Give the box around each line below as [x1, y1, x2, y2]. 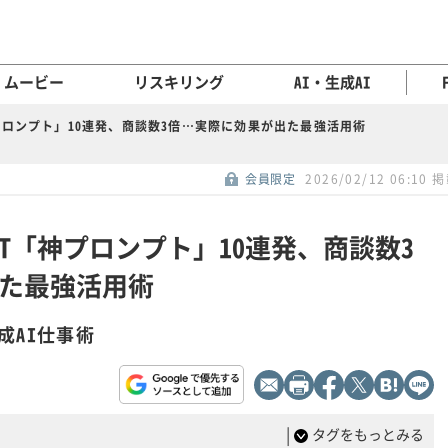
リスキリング [133, 71, 224, 93]
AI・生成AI [293, 71, 371, 93]
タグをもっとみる [312, 424, 424, 445]
